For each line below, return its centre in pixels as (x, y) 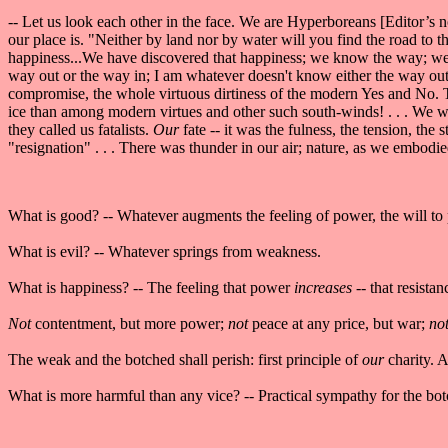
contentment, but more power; (131, 323)
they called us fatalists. (80, 129)
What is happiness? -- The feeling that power (149, 287)
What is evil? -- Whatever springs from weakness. (164, 251)
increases (323, 287)
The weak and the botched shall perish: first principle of (185, 359)
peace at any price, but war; (340, 323)
